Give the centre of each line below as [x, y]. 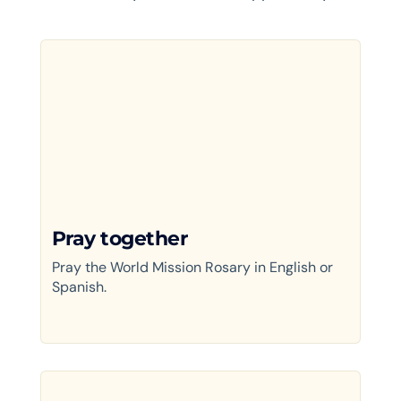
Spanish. [79, 286]
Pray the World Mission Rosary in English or [192, 267]
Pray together [119, 238]
